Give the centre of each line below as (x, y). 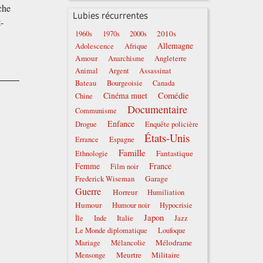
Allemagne (176, 46)
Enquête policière (171, 124)
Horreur (125, 192)
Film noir (125, 167)
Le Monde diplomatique (112, 231)
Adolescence (95, 46)
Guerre (88, 192)
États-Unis (167, 138)
